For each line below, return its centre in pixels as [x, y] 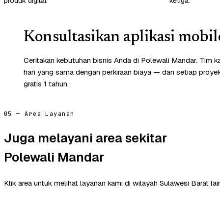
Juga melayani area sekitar [85, 138]
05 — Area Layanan [39, 114]
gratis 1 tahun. [46, 83]
